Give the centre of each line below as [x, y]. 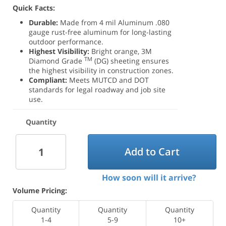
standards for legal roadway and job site [97, 90]
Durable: [44, 22]
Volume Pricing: [40, 190]
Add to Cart [152, 152]
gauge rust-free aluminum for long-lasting [100, 32]
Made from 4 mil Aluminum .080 [114, 22]
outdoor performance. [66, 42]
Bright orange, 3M [121, 51]
